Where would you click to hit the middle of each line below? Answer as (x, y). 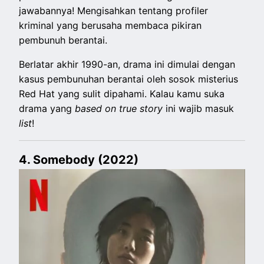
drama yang (47, 109)
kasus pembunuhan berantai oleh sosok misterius (129, 79)
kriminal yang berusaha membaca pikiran (110, 26)
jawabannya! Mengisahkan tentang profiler (114, 11)
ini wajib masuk (199, 109)
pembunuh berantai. (65, 40)
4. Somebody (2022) (79, 160)
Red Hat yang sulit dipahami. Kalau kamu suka (122, 94)
